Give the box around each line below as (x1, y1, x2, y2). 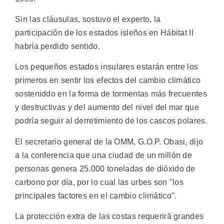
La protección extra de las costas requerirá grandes (15, 212, 204, 221)
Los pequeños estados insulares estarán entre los (15, 62, 198, 71)
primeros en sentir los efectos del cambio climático (15, 76, 201, 85)
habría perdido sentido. (15, 41, 100, 50)
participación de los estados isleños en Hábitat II (15, 28, 193, 37)
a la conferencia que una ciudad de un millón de (15, 150, 192, 159)
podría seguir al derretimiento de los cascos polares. (15, 116, 207, 125)
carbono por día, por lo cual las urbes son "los (15, 177, 184, 186)
